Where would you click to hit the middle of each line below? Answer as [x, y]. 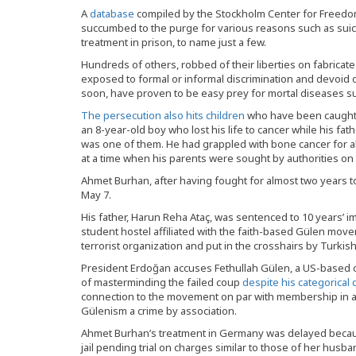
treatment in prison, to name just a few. [174, 42]
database [112, 14]
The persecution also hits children [163, 115]
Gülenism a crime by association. [159, 311]
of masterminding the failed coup [162, 282]
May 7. [96, 195]
